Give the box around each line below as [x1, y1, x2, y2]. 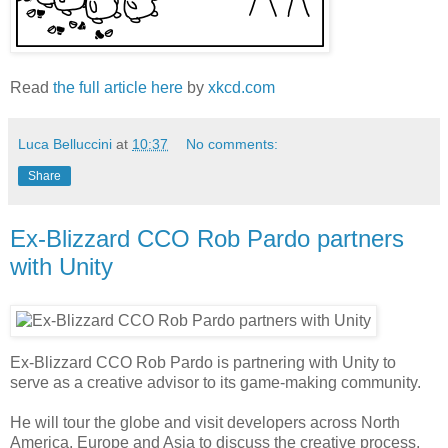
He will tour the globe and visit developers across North [10, 413, 400, 431]
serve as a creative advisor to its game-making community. [10, 373, 421, 391]
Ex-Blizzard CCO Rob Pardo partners [10, 224, 404, 252]
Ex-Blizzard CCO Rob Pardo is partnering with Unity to [10, 353, 396, 371]
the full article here [53, 78, 183, 96]
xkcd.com [208, 78, 275, 96]
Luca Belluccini [18, 135, 112, 152]
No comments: [186, 135, 279, 152]
